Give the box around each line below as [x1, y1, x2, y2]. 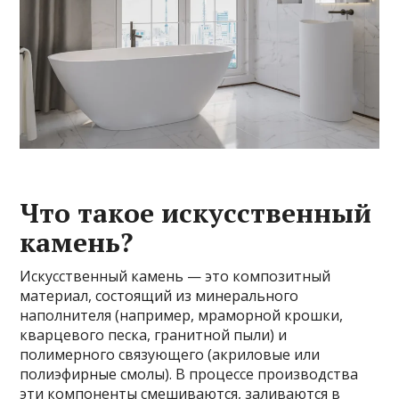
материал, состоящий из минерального [20, 285, 299, 305]
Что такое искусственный [20, 194, 372, 231]
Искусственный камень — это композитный [20, 265, 331, 286]
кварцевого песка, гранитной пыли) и [20, 324, 288, 345]
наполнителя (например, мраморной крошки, [20, 305, 344, 325]
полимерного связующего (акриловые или [20, 344, 321, 364]
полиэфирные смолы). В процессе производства [20, 363, 359, 384]
